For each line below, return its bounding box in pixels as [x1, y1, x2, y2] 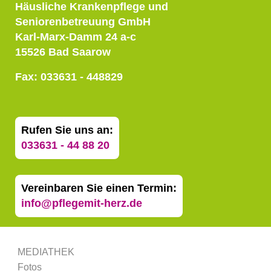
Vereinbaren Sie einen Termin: [21, 181, 177, 194]
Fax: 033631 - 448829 [15, 70, 123, 83]
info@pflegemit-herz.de [21, 197, 142, 209]
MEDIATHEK [18, 246, 74, 257]
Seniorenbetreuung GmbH [15, 15, 151, 28]
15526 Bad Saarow [15, 45, 111, 58]
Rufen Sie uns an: [21, 123, 113, 136]
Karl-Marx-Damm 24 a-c [15, 30, 136, 43]
